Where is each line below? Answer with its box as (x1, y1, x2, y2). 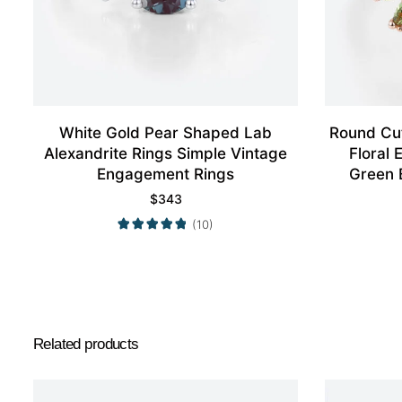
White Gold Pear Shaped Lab (59, 124, 272, 143)
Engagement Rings (97, 165, 234, 184)
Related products (33, 336, 139, 354)
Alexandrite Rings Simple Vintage (44, 144, 287, 163)
